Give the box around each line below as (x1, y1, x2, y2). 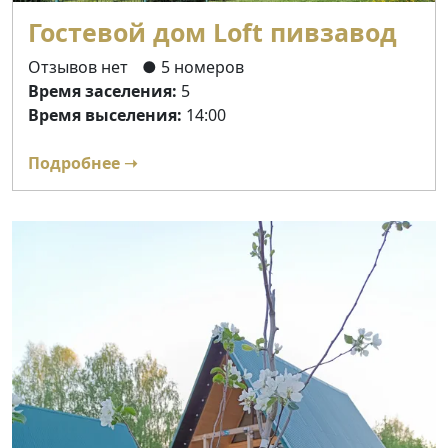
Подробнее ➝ (28, 152, 137, 175)
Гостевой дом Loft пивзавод (28, 15, 397, 50)
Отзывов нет (28, 56, 132, 79)
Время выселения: (28, 104, 182, 127)
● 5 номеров (142, 56, 244, 79)
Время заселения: (28, 80, 177, 103)
